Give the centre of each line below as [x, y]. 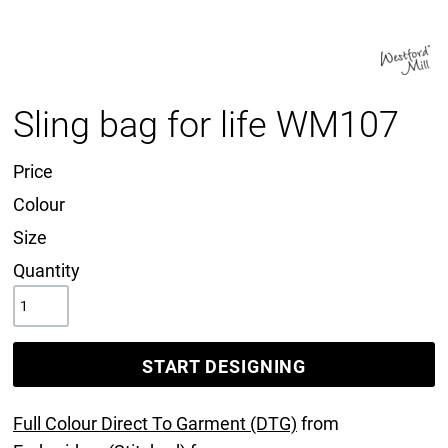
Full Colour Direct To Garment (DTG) [155, 423]
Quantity [46, 270]
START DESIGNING [224, 366]
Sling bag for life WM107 [206, 125]
